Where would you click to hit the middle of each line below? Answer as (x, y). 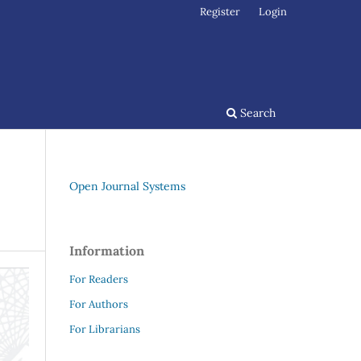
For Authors (99, 304)
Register (220, 11)
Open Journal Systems (127, 186)
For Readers (99, 279)
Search (256, 112)
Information (107, 250)
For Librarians (105, 329)
